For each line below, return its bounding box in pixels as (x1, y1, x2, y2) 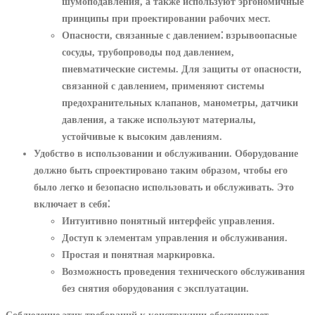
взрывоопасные (223, 29, 297, 41)
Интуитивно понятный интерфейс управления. (62, 214, 275, 226)
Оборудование (232, 147, 298, 159)
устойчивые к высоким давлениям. (62, 130, 222, 142)
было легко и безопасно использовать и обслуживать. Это (34, 181, 294, 193)
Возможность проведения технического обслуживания (62, 265, 305, 277)
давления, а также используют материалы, (62, 113, 256, 125)
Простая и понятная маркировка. (62, 248, 215, 260)
